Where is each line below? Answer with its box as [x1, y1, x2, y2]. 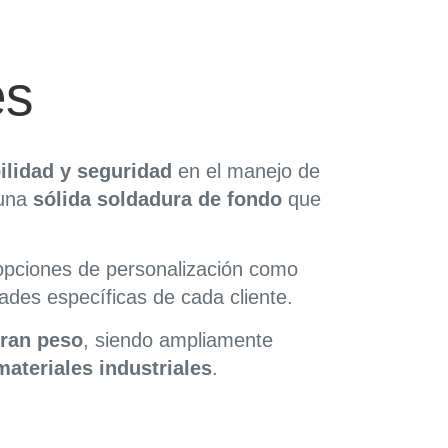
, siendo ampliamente [83, 328, 273, 351]
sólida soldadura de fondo [33, 188, 282, 210]
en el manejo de [172, 160, 320, 182]
